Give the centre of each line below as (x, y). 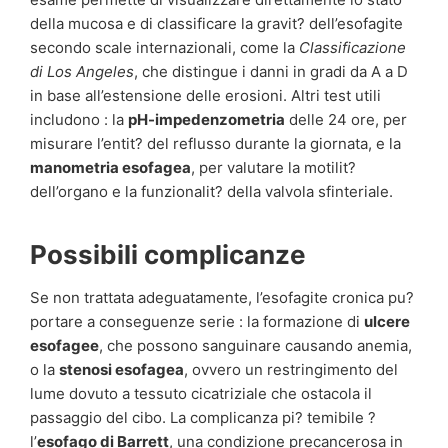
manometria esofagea (110, 168)
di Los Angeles (82, 72)
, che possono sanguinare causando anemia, (255, 346)
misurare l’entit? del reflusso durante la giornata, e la (215, 144)
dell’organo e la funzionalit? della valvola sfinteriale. (211, 192)
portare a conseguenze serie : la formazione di (197, 322)
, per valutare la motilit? (273, 168)
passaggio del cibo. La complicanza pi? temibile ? (203, 418)
